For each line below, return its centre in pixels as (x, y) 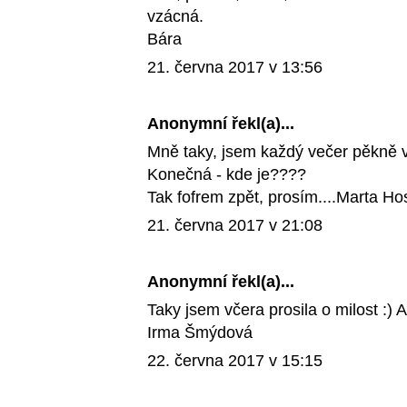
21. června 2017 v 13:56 (235, 68)
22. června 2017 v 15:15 (235, 361)
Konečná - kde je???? (227, 175)
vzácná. (175, 17)
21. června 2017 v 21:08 (235, 226)
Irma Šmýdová (200, 333)
